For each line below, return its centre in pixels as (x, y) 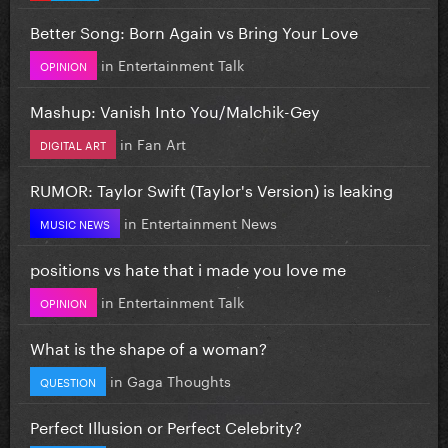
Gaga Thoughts (179, 379)
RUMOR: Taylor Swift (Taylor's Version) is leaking (211, 188)
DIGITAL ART (73, 143)
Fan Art (161, 142)
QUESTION (68, 380)
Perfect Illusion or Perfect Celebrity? (166, 425)
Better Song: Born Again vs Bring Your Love (194, 30)
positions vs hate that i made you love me (188, 267)
